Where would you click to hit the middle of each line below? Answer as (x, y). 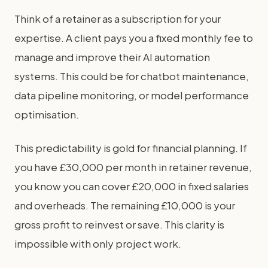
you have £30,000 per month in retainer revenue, (133, 167)
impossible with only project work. (98, 243)
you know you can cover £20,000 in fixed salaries (132, 186)
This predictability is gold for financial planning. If (131, 148)
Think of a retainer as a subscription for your (118, 19)
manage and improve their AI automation (112, 57)
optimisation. (47, 114)
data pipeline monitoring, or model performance (132, 95)
